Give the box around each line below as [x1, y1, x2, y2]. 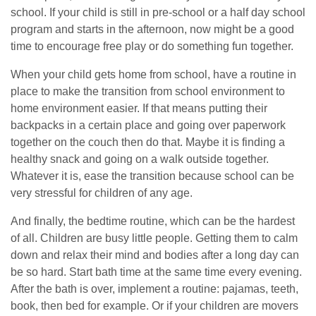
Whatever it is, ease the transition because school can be [11, 170, 294, 182]
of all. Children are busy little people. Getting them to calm [11, 232, 298, 244]
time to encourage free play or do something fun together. [11, 40, 293, 52]
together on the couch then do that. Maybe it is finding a [11, 136, 285, 148]
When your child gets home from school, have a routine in [11, 68, 296, 80]
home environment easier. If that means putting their [11, 102, 267, 114]
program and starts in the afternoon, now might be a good [11, 23, 294, 35]
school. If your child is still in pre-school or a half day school [11, 6, 305, 18]
